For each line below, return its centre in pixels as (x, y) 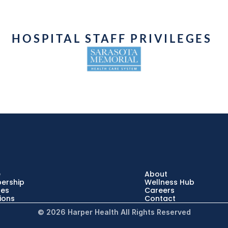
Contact (160, 198)
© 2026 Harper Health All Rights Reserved (114, 212)
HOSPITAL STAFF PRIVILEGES (114, 38)
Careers (160, 190)
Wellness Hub (169, 182)
